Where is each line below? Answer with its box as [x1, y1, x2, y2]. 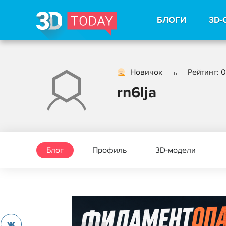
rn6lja [117, 83, 156, 102]
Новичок [130, 67, 162, 77]
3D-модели [155, 145, 196, 155]
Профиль [92, 145, 127, 155]
